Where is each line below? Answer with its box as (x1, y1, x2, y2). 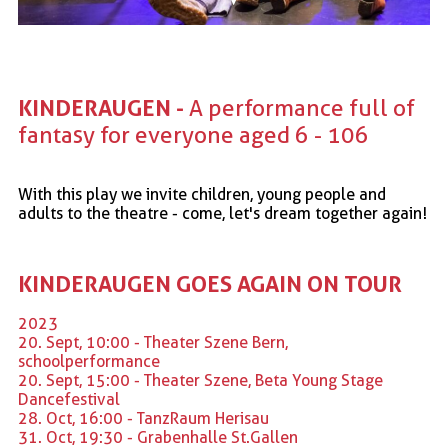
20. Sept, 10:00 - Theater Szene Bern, (18, 333, 288, 353)
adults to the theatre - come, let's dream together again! (18, 204, 427, 224)
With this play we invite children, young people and (18, 185, 386, 205)
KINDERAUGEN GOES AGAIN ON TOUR (18, 270, 402, 299)
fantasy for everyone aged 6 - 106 (18, 121, 369, 150)
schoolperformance (18, 352, 160, 372)
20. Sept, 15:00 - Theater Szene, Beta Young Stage (18, 371, 383, 391)
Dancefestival (18, 390, 120, 410)
